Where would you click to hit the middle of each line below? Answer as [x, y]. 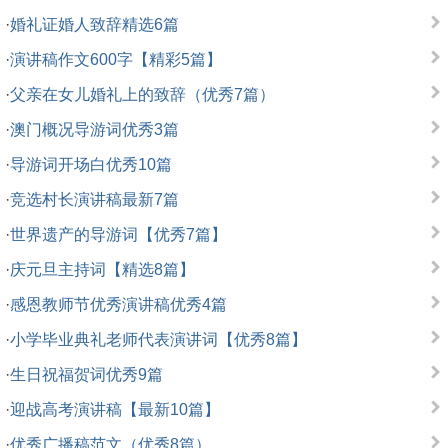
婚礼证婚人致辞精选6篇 [94, 24]
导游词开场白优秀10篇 [91, 164]
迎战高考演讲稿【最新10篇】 [115, 409]
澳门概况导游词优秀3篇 [94, 129]
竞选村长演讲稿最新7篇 [94, 199]
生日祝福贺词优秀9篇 [86, 374]
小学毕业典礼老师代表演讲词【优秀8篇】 [158, 339]
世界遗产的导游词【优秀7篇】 [118, 234]
